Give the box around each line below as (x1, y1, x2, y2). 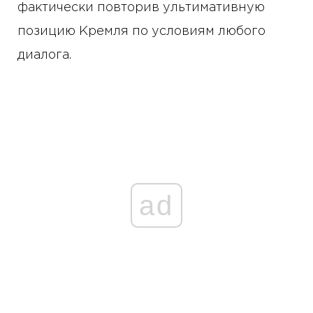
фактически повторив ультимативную (17, 2, 265, 14)
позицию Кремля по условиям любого (17, 26, 265, 38)
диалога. (17, 50, 71, 61)
